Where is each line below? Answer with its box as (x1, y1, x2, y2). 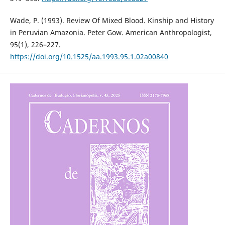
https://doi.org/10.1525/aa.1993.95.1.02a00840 (10, 51, 168, 61)
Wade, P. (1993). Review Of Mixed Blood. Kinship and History (10, 15, 214, 25)
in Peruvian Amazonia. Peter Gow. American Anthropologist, (10, 27, 212, 37)
